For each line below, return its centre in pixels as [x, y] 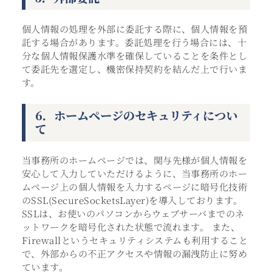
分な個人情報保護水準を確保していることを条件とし [134, 55]
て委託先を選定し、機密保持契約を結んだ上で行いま [134, 69]
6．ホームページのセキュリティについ [136, 115]
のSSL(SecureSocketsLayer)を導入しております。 [132, 200]
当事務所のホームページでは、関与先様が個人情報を [134, 160]
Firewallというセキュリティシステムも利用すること [135, 240]
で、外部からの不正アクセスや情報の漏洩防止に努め [134, 254]
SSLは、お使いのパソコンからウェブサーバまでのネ [133, 214]
